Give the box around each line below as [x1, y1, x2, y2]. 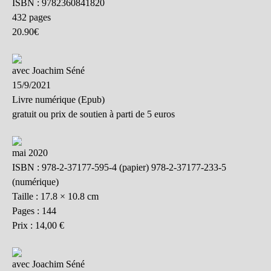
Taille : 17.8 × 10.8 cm [12, 191, 99, 202]
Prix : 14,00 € [12, 220, 64, 231]
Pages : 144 [12, 206, 56, 217]
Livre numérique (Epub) [12, 94, 105, 105]
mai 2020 [12, 148, 48, 158]
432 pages [12, 12, 51, 23]
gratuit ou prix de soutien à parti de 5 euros [12, 109, 175, 120]
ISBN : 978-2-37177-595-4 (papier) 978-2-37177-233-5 [12, 162, 226, 173]
